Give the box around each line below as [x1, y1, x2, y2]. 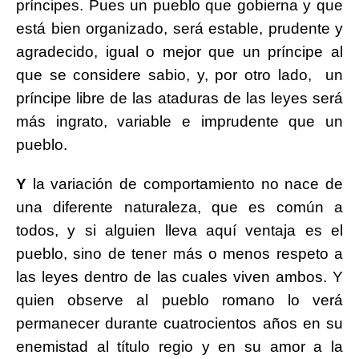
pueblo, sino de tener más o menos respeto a [16, 245, 343, 263]
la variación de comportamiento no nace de [26, 175, 343, 193]
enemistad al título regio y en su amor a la [16, 338, 343, 356]
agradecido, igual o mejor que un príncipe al [16, 43, 343, 61]
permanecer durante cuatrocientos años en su [16, 315, 343, 333]
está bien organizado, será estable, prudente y [16, 20, 343, 38]
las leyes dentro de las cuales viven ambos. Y [16, 268, 343, 286]
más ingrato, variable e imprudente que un [16, 113, 343, 131]
